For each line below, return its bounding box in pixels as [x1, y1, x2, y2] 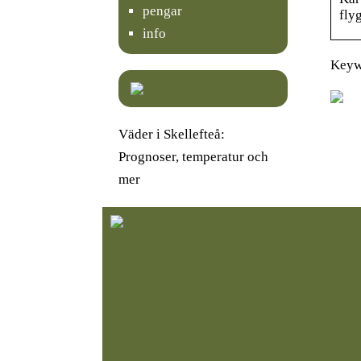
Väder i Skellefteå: [118, 126, 225, 142]
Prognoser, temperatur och [118, 148, 268, 164]
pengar [143, 2, 182, 19]
